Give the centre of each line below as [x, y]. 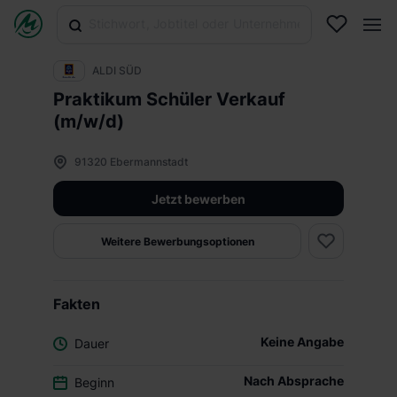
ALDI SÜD [117, 70]
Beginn [94, 382]
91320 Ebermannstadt [131, 162]
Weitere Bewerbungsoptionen [177, 241]
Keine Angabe [302, 342]
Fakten [77, 304]
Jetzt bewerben [198, 198]
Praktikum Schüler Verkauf [169, 99]
